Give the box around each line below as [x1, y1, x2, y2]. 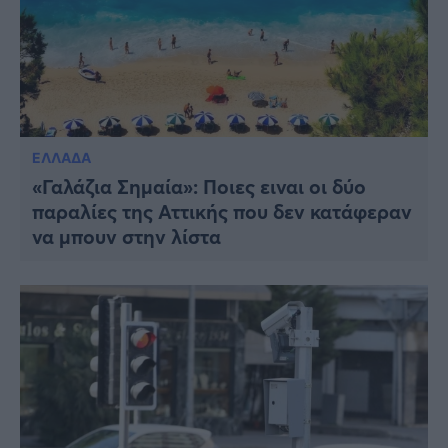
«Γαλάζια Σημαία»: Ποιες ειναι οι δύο [32, 172, 366, 200]
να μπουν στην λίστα [32, 222, 221, 250]
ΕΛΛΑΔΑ [32, 148, 91, 166]
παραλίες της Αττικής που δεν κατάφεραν [32, 197, 412, 225]
